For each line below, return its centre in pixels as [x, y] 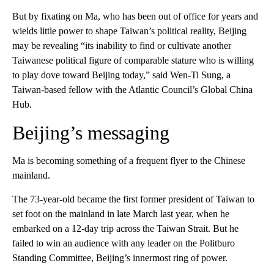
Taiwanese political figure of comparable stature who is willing [133, 60]
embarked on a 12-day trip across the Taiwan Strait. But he [125, 228]
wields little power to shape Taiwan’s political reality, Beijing [129, 31]
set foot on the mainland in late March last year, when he [121, 213]
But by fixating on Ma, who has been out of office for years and [135, 16]
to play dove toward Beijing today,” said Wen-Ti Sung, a [121, 75]
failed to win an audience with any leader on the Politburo [124, 243]
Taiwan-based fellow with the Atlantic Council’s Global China [132, 89]
